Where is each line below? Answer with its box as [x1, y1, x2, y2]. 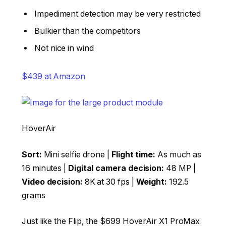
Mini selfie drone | [41, 149, 111, 159]
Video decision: [22, 177, 83, 187]
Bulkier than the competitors [34, 26, 141, 36]
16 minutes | [22, 163, 68, 173]
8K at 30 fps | [82, 177, 136, 187]
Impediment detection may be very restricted [34, 9, 201, 19]
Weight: [136, 177, 169, 187]
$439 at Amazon [22, 72, 85, 82]
